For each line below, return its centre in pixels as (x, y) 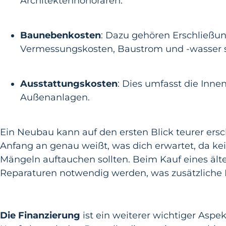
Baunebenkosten (61, 35)
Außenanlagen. (55, 97)
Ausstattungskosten (69, 84)
